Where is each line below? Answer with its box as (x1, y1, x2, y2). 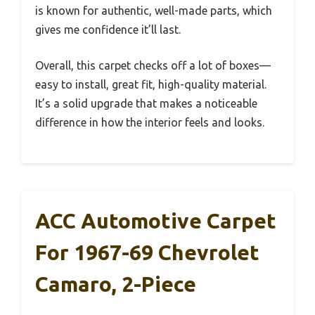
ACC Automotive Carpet (35, 208, 276, 233)
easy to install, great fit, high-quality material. (35, 77, 266, 91)
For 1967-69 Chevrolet (35, 240, 259, 264)
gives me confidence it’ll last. (35, 22, 181, 36)
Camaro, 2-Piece (35, 271, 196, 296)
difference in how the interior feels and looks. (35, 115, 264, 129)
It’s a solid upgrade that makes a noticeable (35, 96, 257, 110)
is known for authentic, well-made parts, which (35, 4, 272, 17)
